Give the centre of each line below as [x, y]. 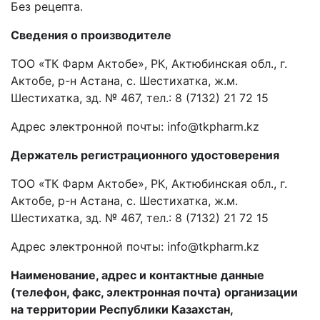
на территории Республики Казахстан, [122, 309]
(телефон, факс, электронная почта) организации [154, 292]
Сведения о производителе [91, 35]
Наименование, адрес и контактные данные [137, 275]
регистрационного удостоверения [179, 155]
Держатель [44, 155]
